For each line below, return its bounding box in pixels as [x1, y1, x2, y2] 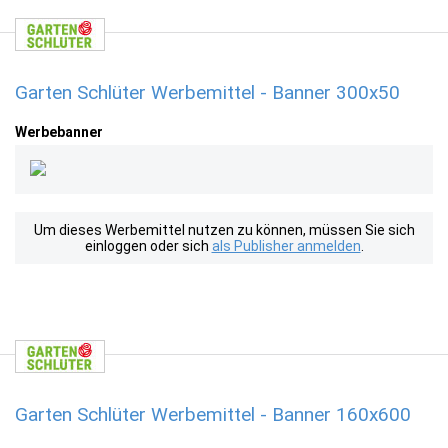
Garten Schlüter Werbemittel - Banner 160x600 [15, 403, 411, 426]
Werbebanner [15, 124, 103, 140]
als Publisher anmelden [211, 238, 361, 254]
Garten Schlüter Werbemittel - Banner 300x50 [15, 81, 400, 104]
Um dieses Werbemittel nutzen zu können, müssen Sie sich [33, 222, 415, 238]
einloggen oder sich [84, 238, 212, 254]
